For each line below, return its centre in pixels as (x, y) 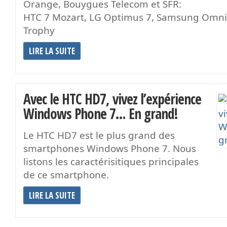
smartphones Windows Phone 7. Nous (110, 148)
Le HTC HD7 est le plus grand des (99, 135)
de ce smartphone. (66, 175)
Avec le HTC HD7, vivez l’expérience (112, 99)
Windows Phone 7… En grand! (101, 113)
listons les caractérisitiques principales (111, 161)
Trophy (39, 30)
